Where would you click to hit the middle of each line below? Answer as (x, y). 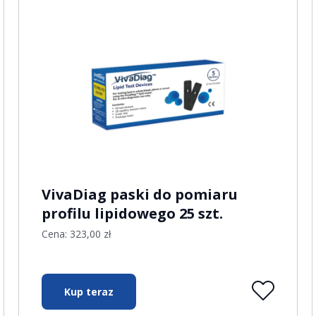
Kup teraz (89, 292)
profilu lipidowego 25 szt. (133, 213)
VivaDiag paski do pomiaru (140, 194)
